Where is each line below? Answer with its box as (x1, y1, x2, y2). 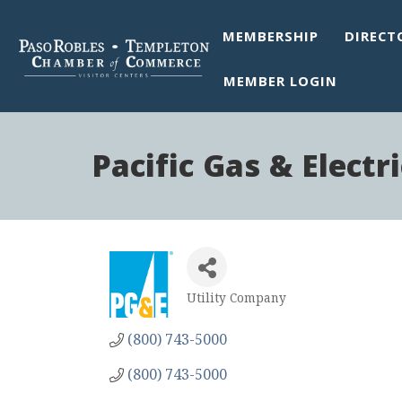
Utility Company (187, 289, 287, 306)
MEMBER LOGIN (223, 72, 338, 95)
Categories (186, 300, 275, 326)
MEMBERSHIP (223, 27, 319, 50)
